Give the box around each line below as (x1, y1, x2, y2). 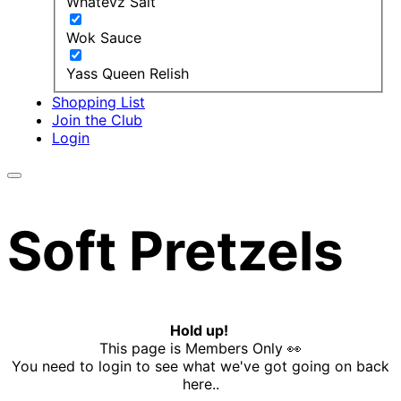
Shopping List (52, 92, 145, 111)
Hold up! (169, 321, 232, 340)
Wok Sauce (66, 28, 141, 47)
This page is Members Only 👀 (99, 339, 302, 358)
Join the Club (52, 110, 142, 129)
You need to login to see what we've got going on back (12, 357, 389, 376)
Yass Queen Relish (66, 64, 189, 82)
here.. (182, 375, 219, 394)
